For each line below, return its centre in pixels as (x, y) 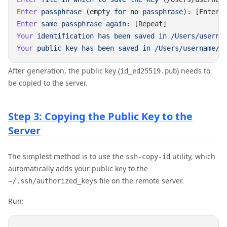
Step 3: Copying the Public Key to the (100, 116)
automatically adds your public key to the (78, 168)
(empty (98, 12)
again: (116, 24)
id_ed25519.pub (148, 71)
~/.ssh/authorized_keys (53, 181)
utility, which (193, 156)
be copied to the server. (48, 83)
